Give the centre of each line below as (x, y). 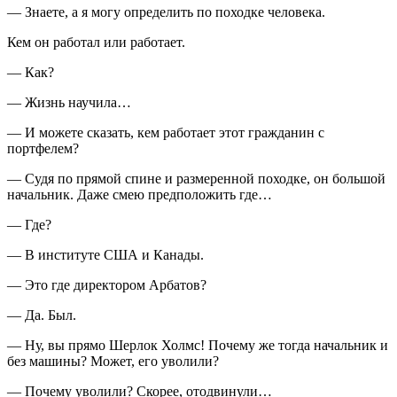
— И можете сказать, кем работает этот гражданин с (166, 132)
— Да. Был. (42, 315)
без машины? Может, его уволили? (113, 361)
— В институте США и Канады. (105, 254)
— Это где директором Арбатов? (107, 284)
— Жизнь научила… (69, 102)
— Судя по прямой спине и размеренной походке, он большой (196, 178)
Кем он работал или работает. (96, 42)
